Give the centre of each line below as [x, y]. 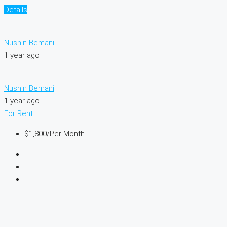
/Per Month [66, 134]
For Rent [18, 113]
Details [16, 9]
